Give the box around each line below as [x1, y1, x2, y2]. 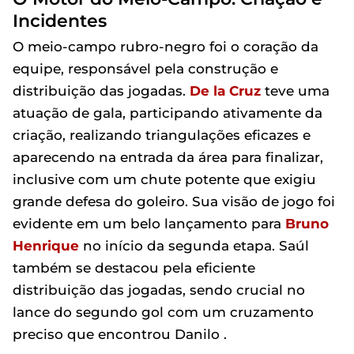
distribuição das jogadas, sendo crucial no [13, 282, 305, 298]
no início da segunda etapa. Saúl [79, 238, 309, 254]
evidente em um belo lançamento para [13, 216, 285, 232]
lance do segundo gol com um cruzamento [13, 304, 314, 320]
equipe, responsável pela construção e [13, 61, 278, 77]
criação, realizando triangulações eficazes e [13, 127, 311, 143]
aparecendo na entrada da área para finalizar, [13, 149, 323, 165]
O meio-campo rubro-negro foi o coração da [13, 39, 318, 55]
